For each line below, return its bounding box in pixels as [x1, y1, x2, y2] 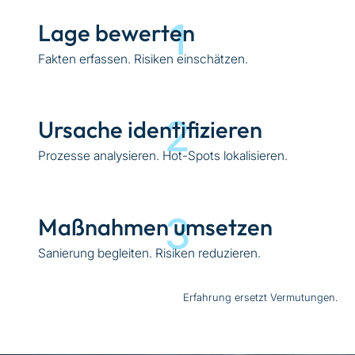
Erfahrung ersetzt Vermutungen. [182, 291, 338, 304]
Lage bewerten [38, 17, 196, 48]
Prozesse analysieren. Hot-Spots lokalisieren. [38, 148, 288, 164]
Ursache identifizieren [38, 115, 263, 145]
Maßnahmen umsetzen [38, 212, 273, 242]
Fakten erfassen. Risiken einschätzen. [38, 51, 249, 67]
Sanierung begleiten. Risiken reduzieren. [38, 246, 261, 261]
